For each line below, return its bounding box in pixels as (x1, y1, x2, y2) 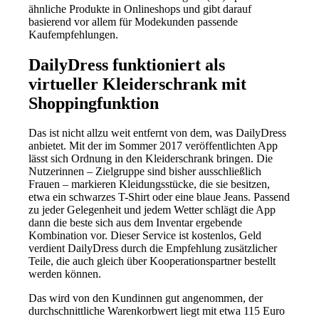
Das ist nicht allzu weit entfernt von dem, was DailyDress (28, 127, 287, 140)
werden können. (28, 268, 102, 281)
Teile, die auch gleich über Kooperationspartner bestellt (28, 255, 276, 268)
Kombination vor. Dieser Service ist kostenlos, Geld (28, 229, 262, 242)
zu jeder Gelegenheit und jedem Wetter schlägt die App (28, 204, 276, 216)
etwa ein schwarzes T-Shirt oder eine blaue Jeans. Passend (28, 191, 291, 204)
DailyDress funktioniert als (28, 55, 226, 74)
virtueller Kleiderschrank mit (28, 74, 247, 93)
